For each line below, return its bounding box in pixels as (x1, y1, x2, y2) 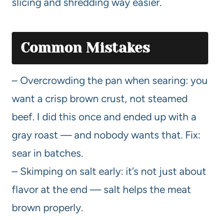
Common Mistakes (21, 39, 150, 56)
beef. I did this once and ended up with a (12, 110, 196, 123)
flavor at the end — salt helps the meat (12, 183, 191, 195)
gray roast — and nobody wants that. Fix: (12, 128, 200, 141)
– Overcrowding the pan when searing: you (12, 74, 208, 86)
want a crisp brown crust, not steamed (12, 92, 188, 105)
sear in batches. (12, 146, 83, 159)
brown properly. (12, 201, 83, 214)
